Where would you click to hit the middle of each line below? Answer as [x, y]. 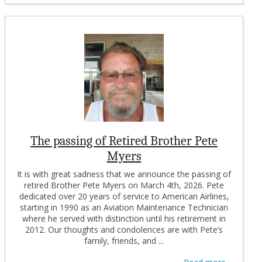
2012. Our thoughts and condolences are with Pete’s [124, 229]
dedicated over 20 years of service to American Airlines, [124, 196]
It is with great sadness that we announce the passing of [124, 174]
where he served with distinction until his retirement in [124, 218]
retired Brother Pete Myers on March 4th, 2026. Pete [124, 185]
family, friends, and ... [124, 240]
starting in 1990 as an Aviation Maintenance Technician [124, 207]
